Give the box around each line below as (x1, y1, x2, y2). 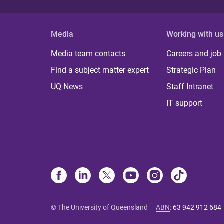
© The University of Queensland (51, 203, 148, 212)
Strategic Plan (166, 65, 216, 75)
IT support (166, 98, 203, 108)
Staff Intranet (166, 82, 214, 92)
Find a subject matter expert (51, 65, 149, 75)
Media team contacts (51, 49, 125, 59)
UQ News (51, 82, 83, 92)
